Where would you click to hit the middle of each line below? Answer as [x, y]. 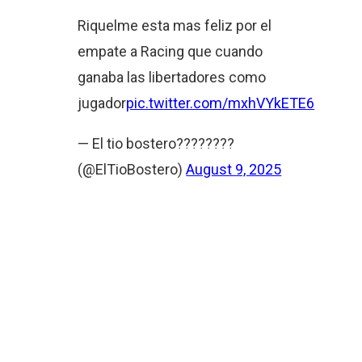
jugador [102, 103]
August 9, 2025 [234, 169]
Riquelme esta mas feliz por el [175, 25]
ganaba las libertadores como [172, 77]
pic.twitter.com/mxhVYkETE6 [221, 103]
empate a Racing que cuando [170, 51]
